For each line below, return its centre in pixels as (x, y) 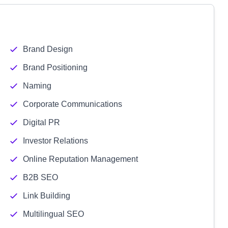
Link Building (46, 196)
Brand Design (48, 49)
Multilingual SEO (53, 214)
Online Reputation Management (80, 159)
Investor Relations (55, 141)
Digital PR (41, 122)
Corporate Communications (72, 104)
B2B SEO (40, 177)
